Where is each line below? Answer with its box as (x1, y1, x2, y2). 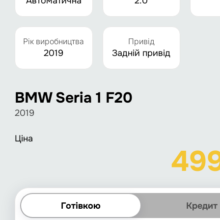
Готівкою (61, 200, 101, 211)
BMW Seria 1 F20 (15, 88, 133, 107)
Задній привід (112, 48, 171, 58)
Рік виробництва (23, 36, 84, 46)
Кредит (186, 200, 218, 211)
